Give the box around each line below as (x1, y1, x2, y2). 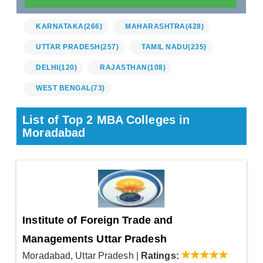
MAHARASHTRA (125, 22, 186, 31)
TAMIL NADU (141, 43, 188, 52)
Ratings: (140, 251, 179, 261)
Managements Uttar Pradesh (22, 233, 167, 245)
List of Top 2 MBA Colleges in (22, 113, 190, 127)
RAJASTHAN (100, 63, 147, 72)
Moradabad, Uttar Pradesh (22, 251, 134, 261)
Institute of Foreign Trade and (22, 214, 173, 227)
